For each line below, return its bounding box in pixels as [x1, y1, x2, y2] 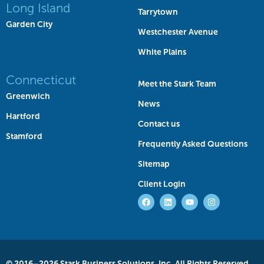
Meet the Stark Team [138, 79, 216, 89]
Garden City [6, 19, 52, 29]
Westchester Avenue [138, 27, 218, 37]
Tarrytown [138, 7, 178, 17]
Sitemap [138, 159, 170, 169]
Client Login [138, 179, 186, 189]
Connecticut [6, 73, 76, 87]
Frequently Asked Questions [138, 139, 247, 149]
